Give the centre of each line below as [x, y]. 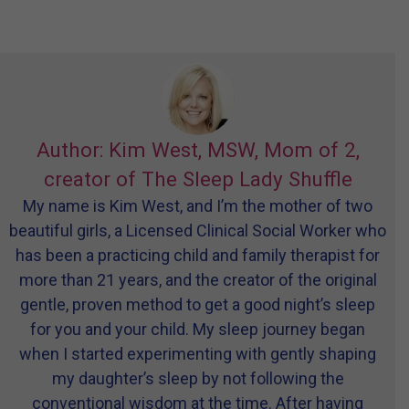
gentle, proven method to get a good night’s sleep [198, 304]
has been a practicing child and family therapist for [198, 255]
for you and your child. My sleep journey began [198, 329]
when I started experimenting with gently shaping [198, 353]
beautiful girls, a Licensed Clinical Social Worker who [198, 230]
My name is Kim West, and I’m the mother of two [198, 205]
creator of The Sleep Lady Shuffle [198, 178]
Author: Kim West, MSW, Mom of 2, [198, 149]
